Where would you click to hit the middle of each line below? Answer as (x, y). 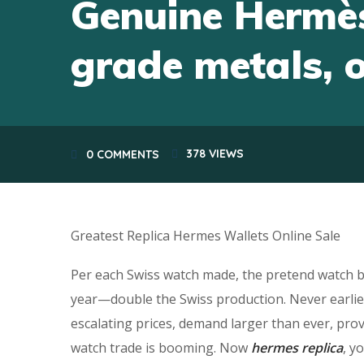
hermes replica (297, 348)
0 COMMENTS (122, 155)
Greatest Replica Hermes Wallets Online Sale (206, 236)
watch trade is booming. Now (161, 348)
